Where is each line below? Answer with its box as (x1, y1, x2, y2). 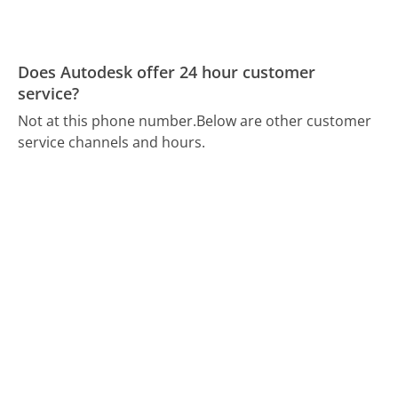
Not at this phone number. (18, 110, 197, 131)
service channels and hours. (18, 131, 206, 152)
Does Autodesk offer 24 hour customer (18, 61, 316, 84)
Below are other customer (196, 110, 372, 131)
